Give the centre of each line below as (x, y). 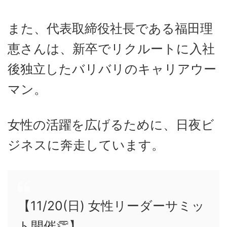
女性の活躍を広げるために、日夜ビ (111, 124)
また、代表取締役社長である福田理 (110, 28)
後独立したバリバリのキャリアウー (112, 69)
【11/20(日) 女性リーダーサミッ (111, 205)
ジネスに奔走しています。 (86, 145)
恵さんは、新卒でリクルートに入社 (111, 48)
